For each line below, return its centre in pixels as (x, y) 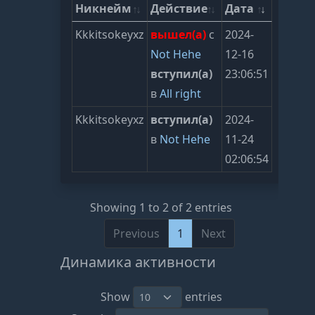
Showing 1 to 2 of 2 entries (161, 207)
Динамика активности (139, 262)
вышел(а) (179, 35)
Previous (137, 233)
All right (181, 94)
